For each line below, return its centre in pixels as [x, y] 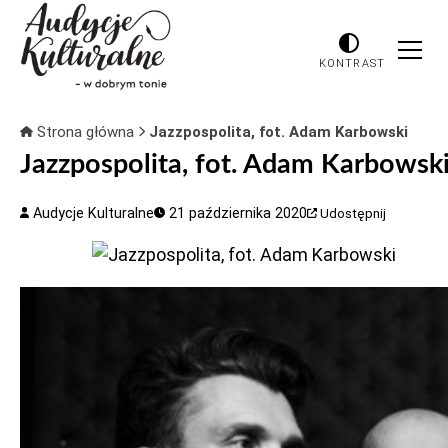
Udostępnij [353, 213]
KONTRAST [352, 63]
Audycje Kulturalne [92, 213]
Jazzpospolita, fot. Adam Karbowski [278, 132]
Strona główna [85, 132]
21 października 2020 [236, 213]
